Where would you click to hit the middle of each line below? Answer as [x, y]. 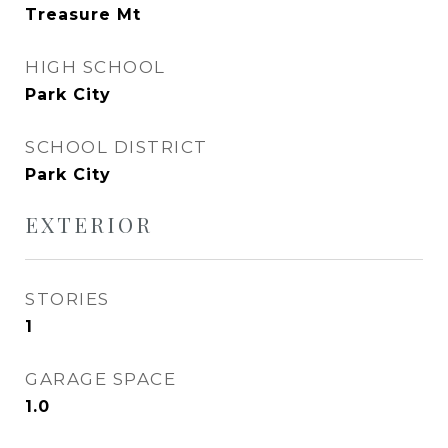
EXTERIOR [89, 224]
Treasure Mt [83, 14]
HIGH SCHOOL [95, 67]
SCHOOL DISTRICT [116, 147]
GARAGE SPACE [100, 379]
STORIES [67, 299]
